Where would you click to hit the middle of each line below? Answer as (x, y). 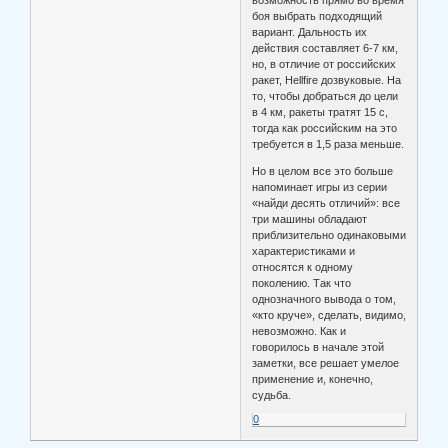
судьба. (272, 395)
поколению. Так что (302, 283)
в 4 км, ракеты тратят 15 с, (320, 112)
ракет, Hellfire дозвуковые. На (327, 80)
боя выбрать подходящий (317, 16)
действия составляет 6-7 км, (325, 48)
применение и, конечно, (313, 379)
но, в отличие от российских (324, 64)
